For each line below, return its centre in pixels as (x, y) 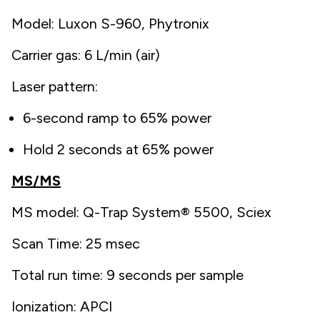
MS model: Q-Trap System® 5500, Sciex (141, 212)
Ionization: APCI (62, 306)
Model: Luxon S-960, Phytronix (110, 23)
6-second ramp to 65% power (117, 117)
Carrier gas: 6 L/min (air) (86, 55)
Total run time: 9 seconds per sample (127, 275)
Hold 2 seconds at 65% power (118, 149)
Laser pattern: (55, 86)
